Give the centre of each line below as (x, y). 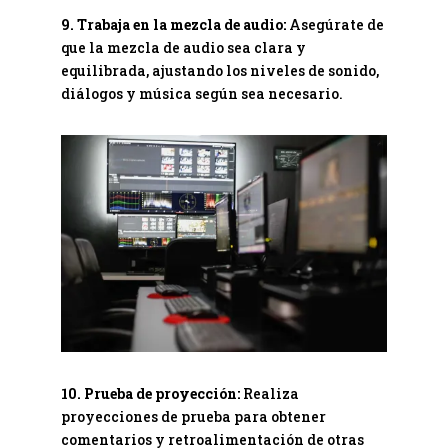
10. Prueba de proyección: (150, 394)
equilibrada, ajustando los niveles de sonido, (219, 70)
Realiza (269, 394)
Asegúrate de (334, 24)
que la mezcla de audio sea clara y (183, 47)
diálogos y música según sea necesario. (201, 93)
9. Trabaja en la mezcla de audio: (173, 24)
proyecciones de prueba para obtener (193, 417)
